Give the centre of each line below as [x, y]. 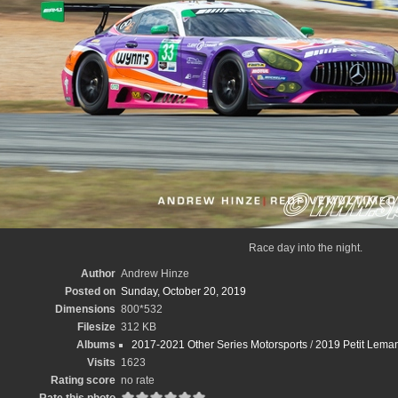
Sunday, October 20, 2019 [183, 291]
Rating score [83, 380]
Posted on [90, 291]
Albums [96, 345]
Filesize [96, 327]
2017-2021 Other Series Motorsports [219, 345]
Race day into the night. [306, 248]
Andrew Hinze [155, 274]
